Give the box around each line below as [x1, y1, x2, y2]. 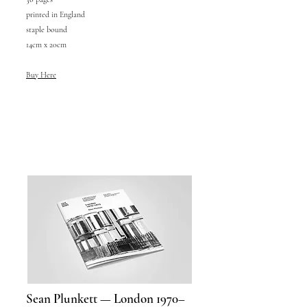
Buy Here [26, 70, 56, 79]
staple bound [26, 25, 67, 34]
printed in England [26, 10, 85, 19]
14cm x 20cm [26, 40, 66, 49]
